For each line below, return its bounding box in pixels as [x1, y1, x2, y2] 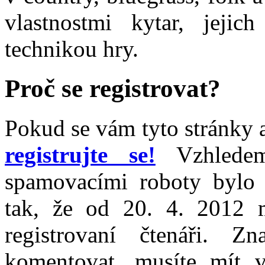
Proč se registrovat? [5, 74, 221, 102]
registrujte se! [5, 141, 156, 167]
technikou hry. [5, 35, 138, 62]
